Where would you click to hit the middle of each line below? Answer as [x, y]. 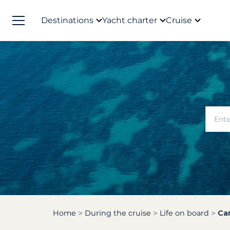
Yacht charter [130, 20]
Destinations [67, 20]
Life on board [184, 213]
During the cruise [118, 213]
